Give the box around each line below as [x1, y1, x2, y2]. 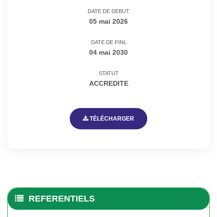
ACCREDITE [89, 79, 128, 87]
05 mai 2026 [89, 17, 128, 25]
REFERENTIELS [28, 193, 95, 203]
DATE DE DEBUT [88, 8, 129, 14]
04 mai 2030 [89, 48, 128, 56]
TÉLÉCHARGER [88, 115, 134, 122]
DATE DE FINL [91, 39, 126, 45]
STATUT [98, 70, 119, 76]
